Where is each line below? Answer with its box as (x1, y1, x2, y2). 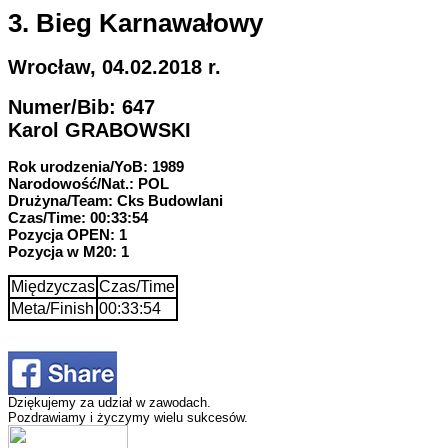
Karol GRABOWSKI (8, 118, 191, 141)
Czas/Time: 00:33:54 (8, 208, 148, 226)
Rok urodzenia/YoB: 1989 (8, 157, 184, 175)
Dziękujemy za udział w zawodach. (8, 394, 211, 410)
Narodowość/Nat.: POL (8, 174, 169, 192)
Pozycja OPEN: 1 (8, 225, 127, 243)
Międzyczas (11, 277, 95, 295)
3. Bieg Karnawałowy (8, 8, 263, 38)
